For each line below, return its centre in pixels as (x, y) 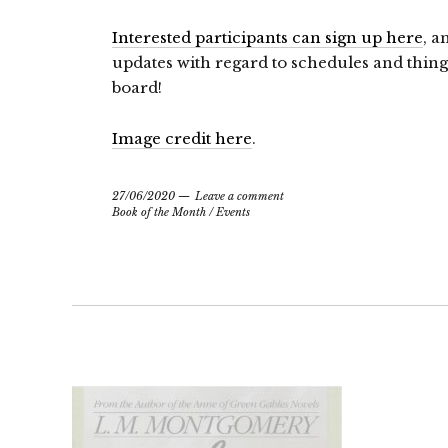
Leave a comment (239, 196)
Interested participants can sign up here (267, 37)
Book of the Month (159, 212)
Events (233, 212)
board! (137, 87)
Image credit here (182, 138)
